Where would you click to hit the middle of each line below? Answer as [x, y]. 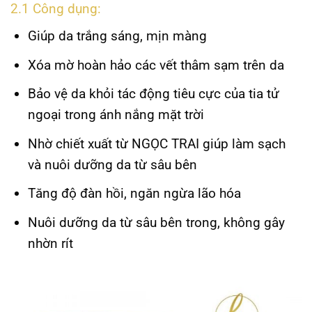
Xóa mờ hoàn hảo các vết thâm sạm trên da [156, 65]
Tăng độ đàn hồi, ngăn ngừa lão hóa [134, 194]
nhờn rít [50, 243]
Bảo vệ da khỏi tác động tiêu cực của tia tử [153, 94]
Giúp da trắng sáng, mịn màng [117, 36]
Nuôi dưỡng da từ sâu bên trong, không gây [156, 222]
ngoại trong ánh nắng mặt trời [116, 115]
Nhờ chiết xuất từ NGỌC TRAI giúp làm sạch [156, 143]
